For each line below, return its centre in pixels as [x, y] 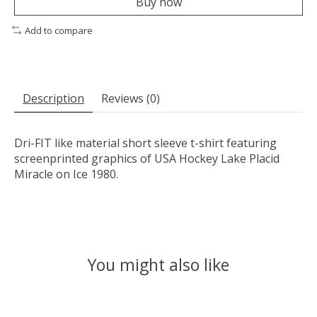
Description [53, 99]
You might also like [158, 265]
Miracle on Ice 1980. [66, 174]
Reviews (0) [131, 99]
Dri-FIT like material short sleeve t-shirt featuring [145, 143]
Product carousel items [75, 303]
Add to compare [58, 30]
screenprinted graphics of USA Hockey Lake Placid [147, 159]
